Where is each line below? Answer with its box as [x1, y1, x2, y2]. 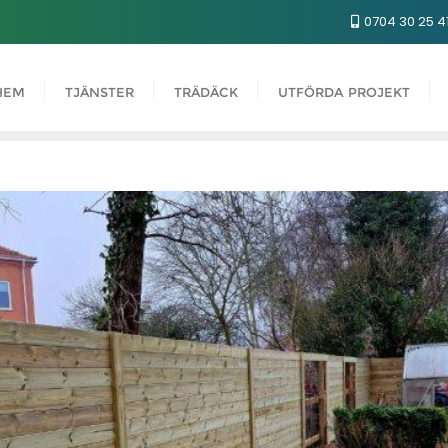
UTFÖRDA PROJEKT [278, 84, 410, 101]
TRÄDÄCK [174, 84, 238, 101]
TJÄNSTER [65, 84, 134, 101]
